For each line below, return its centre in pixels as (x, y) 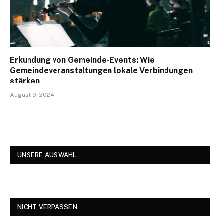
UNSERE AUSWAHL (47, 155)
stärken (25, 81)
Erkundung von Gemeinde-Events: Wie (82, 60)
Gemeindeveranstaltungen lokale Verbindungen (101, 71)
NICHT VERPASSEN (47, 207)
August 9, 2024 (32, 95)
